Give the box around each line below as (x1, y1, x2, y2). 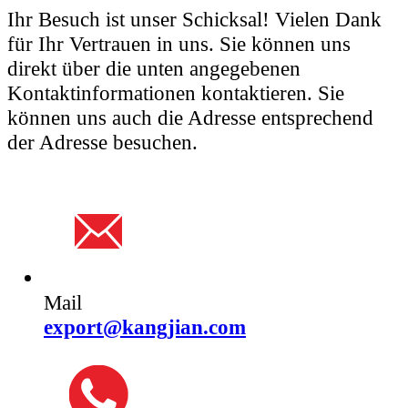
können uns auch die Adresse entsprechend (7, 105, 373, 129)
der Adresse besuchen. (7, 129, 198, 154)
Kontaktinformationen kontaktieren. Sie (7, 80, 344, 105)
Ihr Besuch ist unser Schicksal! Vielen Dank (7, 6, 382, 31)
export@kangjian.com (44, 315, 246, 340)
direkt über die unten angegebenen (7, 56, 301, 80)
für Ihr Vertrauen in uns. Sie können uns (7, 31, 351, 56)
